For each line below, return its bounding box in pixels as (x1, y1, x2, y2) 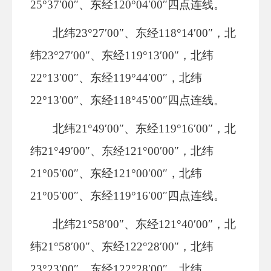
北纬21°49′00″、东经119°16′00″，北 (53, 122, 237, 135)
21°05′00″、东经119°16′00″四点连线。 (30, 189, 225, 202)
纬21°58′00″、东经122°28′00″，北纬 (30, 240, 214, 253)
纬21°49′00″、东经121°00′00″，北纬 (30, 145, 214, 157)
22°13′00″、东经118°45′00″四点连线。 (30, 94, 225, 106)
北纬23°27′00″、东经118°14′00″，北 (53, 27, 237, 39)
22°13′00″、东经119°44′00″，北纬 (30, 71, 202, 84)
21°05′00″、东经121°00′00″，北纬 (30, 167, 202, 180)
